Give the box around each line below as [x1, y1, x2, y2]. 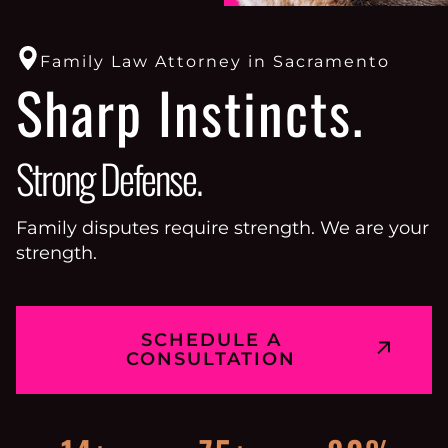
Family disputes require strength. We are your [16, 217, 429, 240]
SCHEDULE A [140, 329, 282, 352]
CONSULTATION [126, 348, 296, 371]
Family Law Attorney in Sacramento [40, 51, 390, 71]
